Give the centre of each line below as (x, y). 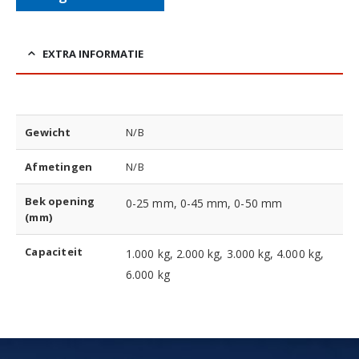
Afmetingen (59, 167)
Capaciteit (54, 252)
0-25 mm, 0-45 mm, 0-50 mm (204, 204)
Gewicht (48, 133)
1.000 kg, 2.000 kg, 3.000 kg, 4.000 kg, (225, 254)
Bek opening (60, 202)
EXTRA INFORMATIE (93, 54)
